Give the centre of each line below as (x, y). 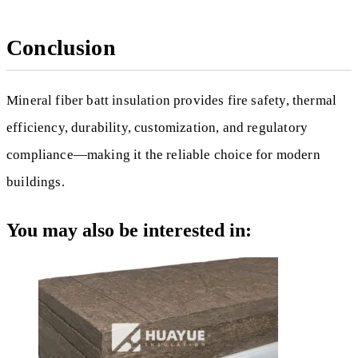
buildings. (36, 181)
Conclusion (61, 47)
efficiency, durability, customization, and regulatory (157, 127)
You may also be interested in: (129, 231)
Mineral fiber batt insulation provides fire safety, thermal (172, 100)
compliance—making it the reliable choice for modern (163, 154)
